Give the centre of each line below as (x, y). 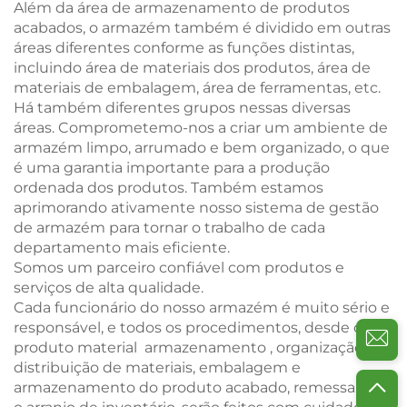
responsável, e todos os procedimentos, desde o (188, 327)
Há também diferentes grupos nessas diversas (182, 107)
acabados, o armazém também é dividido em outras (202, 27)
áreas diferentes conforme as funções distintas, (184, 47)
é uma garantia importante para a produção (172, 167)
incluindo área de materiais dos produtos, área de (192, 67)
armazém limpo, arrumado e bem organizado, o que (202, 147)
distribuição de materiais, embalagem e (157, 367)
